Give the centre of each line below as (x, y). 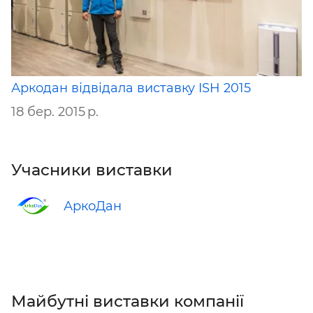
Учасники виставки (92, 170)
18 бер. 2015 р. (55, 111)
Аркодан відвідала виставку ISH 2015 (131, 88)
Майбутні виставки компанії (128, 301)
